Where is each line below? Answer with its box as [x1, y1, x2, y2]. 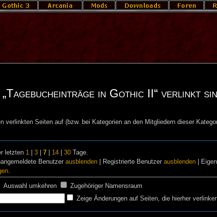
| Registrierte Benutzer [97, 158, 164, 165]
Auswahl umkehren [3, 182, 57, 189]
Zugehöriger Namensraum [70, 182, 143, 189]
